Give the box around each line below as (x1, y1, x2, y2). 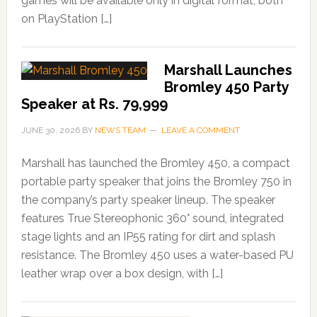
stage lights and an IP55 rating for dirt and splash (21, 230, 275, 244)
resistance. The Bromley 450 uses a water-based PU (21, 248, 294, 263)
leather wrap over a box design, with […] (21, 267, 223, 281)
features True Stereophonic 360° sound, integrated (21, 212, 284, 226)
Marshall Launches (163, 62, 292, 79)
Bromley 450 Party (163, 79, 289, 96)
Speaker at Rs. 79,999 (21, 96, 168, 113)
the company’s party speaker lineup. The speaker (21, 193, 275, 207)
